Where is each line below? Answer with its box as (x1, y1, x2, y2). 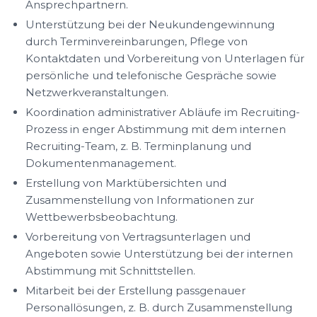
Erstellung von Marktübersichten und (25, 176, 226, 190)
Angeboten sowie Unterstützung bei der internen (25, 247, 293, 260)
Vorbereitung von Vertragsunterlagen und (25, 230, 250, 243)
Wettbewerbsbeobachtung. (25, 210, 178, 224)
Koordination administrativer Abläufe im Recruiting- (25, 105, 300, 119)
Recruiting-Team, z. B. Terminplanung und (25, 139, 251, 153)
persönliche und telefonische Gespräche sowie (25, 69, 277, 82)
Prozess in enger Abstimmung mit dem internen (25, 122, 286, 136)
